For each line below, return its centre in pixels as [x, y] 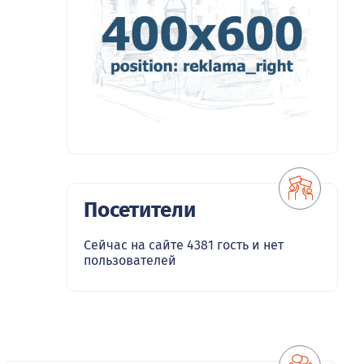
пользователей [130, 261]
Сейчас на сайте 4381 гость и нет [184, 245]
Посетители [140, 210]
